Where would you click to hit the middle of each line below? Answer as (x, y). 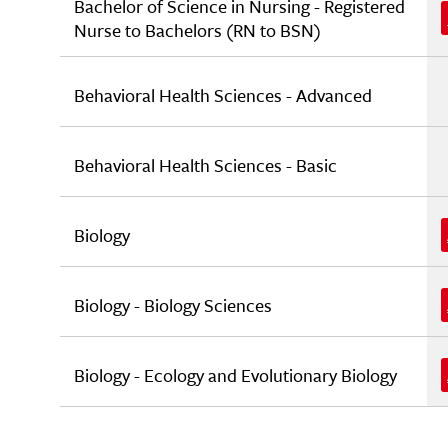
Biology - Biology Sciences (173, 305)
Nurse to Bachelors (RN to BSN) (197, 30)
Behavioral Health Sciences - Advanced (223, 95)
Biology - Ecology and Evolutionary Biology (235, 375)
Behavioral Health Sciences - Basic (205, 165)
